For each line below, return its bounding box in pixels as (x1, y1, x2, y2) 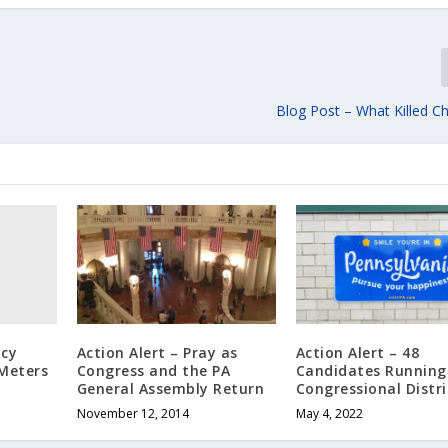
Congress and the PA (76, 360, 231, 380)
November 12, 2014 (76, 404, 189, 422)
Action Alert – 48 (295, 342, 420, 362)
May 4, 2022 (295, 404, 363, 422)
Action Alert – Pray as (76, 342, 238, 362)
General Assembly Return (76, 378, 265, 398)
